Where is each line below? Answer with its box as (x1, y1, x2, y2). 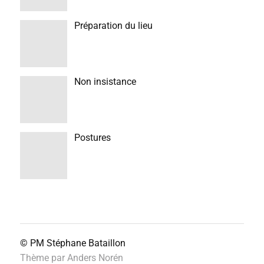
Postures (74, 132, 111, 143)
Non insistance (74, 76, 136, 87)
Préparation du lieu (74, 20, 153, 31)
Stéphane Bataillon (46, 237, 126, 249)
